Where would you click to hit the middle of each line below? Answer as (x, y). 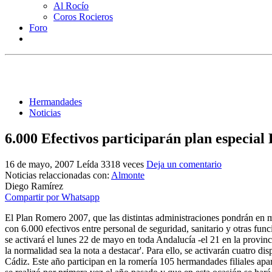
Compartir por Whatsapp (52, 197)
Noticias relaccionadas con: (58, 175)
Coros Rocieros (83, 17)
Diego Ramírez (34, 186)
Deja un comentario (184, 164)
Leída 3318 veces (110, 164)
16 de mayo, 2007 (39, 164)
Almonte (128, 175)
